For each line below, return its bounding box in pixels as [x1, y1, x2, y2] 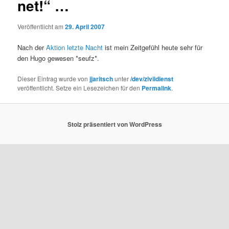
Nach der [17, 42, 47, 53]
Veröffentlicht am [17, 22, 65, 31]
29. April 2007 [65, 22, 105, 31]
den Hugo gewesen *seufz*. [17, 53, 100, 63]
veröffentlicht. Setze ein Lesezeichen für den [17, 83, 142, 93]
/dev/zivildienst [130, 74, 174, 84]
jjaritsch [89, 74, 113, 84]
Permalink [142, 83, 172, 93]
